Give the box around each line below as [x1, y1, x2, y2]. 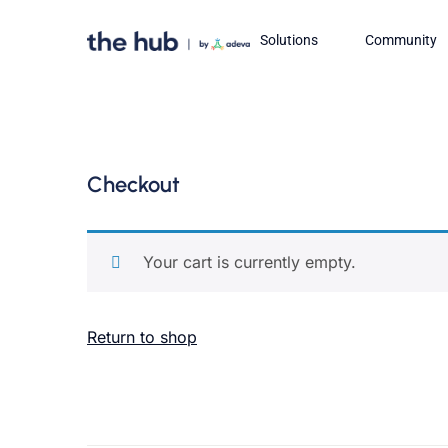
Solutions [259, 32, 318, 48]
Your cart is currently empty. [143, 252, 356, 272]
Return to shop [87, 327, 197, 347]
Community [364, 32, 437, 48]
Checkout [87, 171, 180, 198]
